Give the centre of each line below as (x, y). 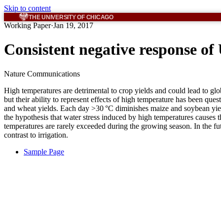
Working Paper (27, 25)
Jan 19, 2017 (73, 25)
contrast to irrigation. (36, 135)
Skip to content (27, 8)
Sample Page (44, 151)
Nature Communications (42, 74)
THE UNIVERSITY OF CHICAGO (71, 17)
